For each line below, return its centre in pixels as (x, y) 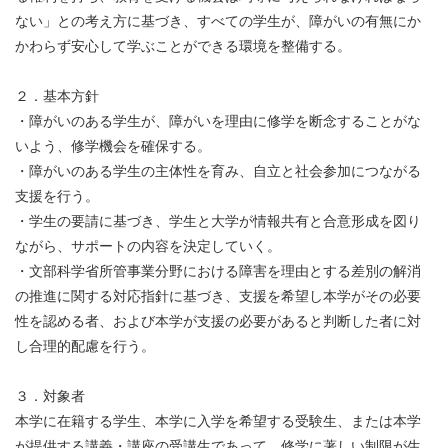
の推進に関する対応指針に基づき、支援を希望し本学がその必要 (218, 297)
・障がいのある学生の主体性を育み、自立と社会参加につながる (218, 172)
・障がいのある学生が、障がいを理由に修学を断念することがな (218, 122)
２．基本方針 (57, 97)
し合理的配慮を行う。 (85, 347)
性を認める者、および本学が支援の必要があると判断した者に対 (218, 322)
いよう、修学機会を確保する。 (113, 147)
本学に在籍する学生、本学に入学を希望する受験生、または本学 (218, 422)
